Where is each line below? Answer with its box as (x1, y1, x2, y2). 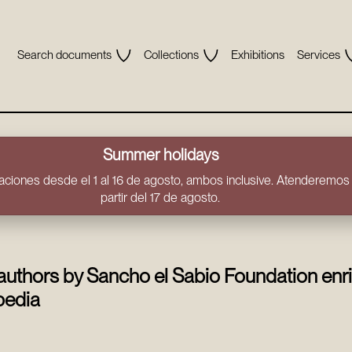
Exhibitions (230, 47, 284, 62)
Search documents (16, 47, 112, 62)
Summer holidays (102, 145, 218, 164)
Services (296, 47, 340, 62)
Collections (143, 47, 199, 62)
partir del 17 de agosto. (101, 190, 220, 205)
